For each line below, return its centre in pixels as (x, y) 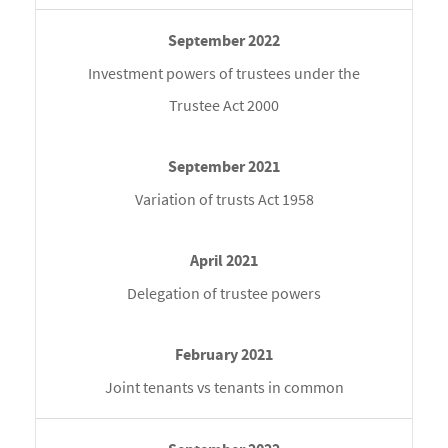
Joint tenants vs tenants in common (224, 387)
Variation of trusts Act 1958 (224, 199)
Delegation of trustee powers (224, 293)
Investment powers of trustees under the (224, 73)
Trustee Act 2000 (224, 105)
